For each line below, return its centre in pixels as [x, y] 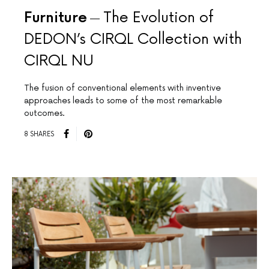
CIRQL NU [59, 61]
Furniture [56, 18]
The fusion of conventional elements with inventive [122, 88]
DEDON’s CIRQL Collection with [133, 40]
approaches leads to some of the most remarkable [123, 101]
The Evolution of [159, 18]
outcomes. [44, 113]
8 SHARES [39, 134]
